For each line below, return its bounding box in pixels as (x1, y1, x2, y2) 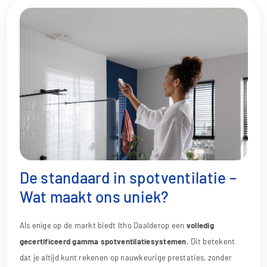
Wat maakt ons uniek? (19, 187, 169, 206)
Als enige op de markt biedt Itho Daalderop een (19, 221, 187, 231)
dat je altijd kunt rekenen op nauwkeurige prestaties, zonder (19, 253, 232, 263)
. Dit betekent (186, 237, 235, 247)
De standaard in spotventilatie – (19, 167, 237, 187)
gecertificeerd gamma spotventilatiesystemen (19, 237, 187, 247)
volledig (186, 221, 214, 231)
